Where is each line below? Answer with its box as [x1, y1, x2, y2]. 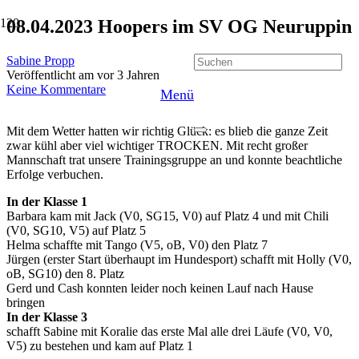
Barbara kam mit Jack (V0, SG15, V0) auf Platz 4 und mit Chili [6, 208, 329, 223]
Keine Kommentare [6, 82, 106, 96]
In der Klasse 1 [6, 194, 87, 208]
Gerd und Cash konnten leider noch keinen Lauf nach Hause [6, 280, 313, 295]
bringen [6, 295, 45, 309]
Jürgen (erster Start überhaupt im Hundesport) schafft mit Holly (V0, [6, 252, 352, 266]
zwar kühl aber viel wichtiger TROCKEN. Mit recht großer [6, 138, 308, 152]
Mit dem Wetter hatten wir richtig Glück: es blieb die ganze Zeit [6, 123, 328, 138]
